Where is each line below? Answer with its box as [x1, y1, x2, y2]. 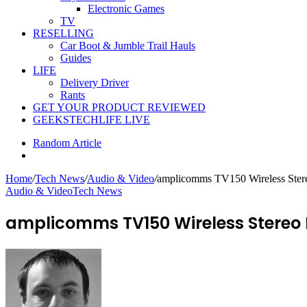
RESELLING [33, 27, 94, 39]
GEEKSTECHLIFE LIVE [33, 114, 150, 125]
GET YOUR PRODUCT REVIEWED [33, 101, 206, 113]
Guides [60, 52, 91, 64]
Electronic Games [88, 3, 164, 14]
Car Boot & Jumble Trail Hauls [60, 40, 195, 51]
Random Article [33, 137, 101, 149]
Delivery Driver [60, 77, 129, 88]
